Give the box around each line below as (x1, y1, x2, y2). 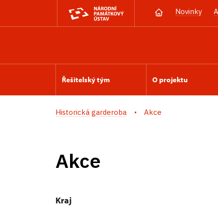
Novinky (175, 7, 202, 16)
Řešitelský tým (62, 75, 110, 84)
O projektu (152, 75, 188, 84)
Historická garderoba (55, 108, 127, 117)
